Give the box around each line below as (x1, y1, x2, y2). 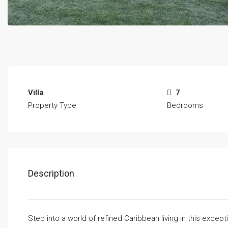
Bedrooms (167, 101, 204, 110)
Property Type (28, 101, 76, 110)
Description (28, 168, 74, 179)
